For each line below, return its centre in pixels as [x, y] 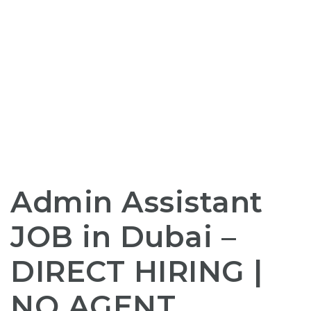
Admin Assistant [137, 202]
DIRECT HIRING [128, 271]
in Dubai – [154, 237]
